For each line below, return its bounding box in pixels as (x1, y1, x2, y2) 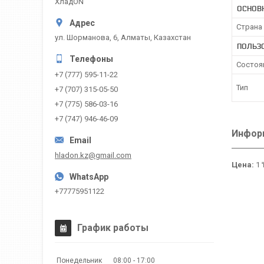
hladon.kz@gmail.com (55, 150, 131, 160)
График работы (77, 222, 148, 233)
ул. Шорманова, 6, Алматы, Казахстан (55, 33, 191, 42)
